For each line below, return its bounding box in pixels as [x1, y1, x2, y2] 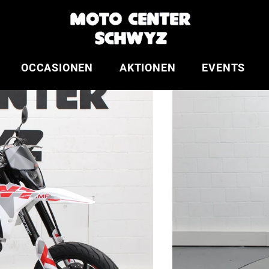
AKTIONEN [119, 62, 176, 74]
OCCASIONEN [20, 62, 93, 74]
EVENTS [202, 62, 246, 74]
